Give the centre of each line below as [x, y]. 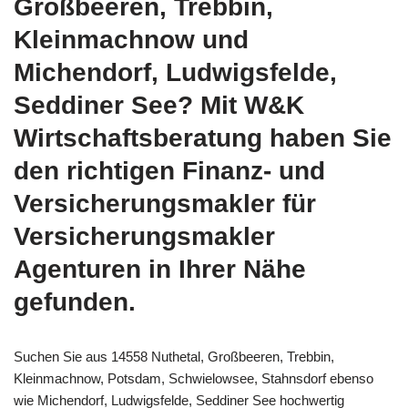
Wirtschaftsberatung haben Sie [203, 138]
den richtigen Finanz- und [169, 170]
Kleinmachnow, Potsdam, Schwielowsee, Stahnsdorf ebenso [194, 378]
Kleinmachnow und [131, 39]
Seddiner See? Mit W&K [159, 105]
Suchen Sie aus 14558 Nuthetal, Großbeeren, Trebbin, [174, 356]
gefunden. [75, 301]
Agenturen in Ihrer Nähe [160, 269]
